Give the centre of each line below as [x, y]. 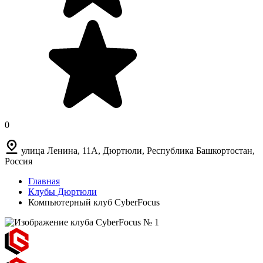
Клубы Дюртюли [63, 191]
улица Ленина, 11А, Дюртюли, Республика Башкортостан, [138, 150]
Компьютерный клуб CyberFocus [94, 202]
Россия [18, 161]
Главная [44, 181]
